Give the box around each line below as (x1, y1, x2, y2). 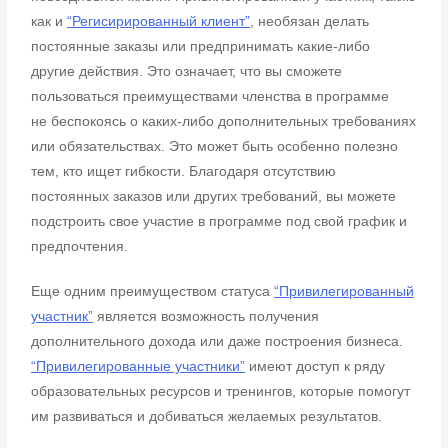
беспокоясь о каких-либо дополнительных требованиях (51, 113, 417, 129)
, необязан (250, 13, 325, 29)
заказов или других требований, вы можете (113, 188, 397, 204)
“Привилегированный (274, 283, 415, 299)
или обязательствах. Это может (31, 138, 243, 154)
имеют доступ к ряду (245, 358, 386, 374)
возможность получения (161, 308, 320, 324)
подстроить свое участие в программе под (31, 213, 315, 229)
